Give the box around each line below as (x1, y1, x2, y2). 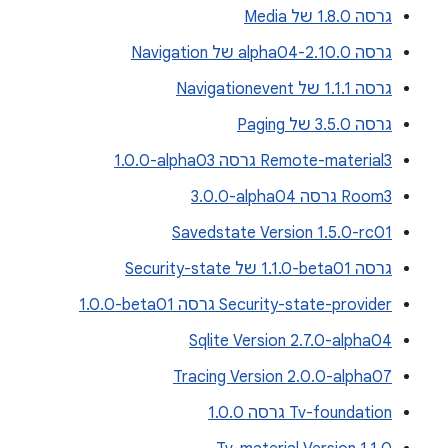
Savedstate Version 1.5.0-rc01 (172, 223, 392, 243)
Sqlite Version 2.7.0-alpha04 (189, 331, 392, 351)
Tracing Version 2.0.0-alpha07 (173, 367, 392, 387)
